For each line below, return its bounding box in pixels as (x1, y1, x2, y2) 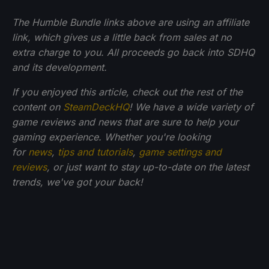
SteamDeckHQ (63, 101, 129, 113)
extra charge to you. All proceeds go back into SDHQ (12, 46, 255, 59)
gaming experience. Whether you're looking (12, 131, 211, 144)
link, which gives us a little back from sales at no (12, 31, 232, 44)
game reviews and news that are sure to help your (12, 116, 238, 128)
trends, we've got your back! (12, 176, 143, 189)
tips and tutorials (58, 146, 133, 159)
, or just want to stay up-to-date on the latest (47, 161, 249, 174)
